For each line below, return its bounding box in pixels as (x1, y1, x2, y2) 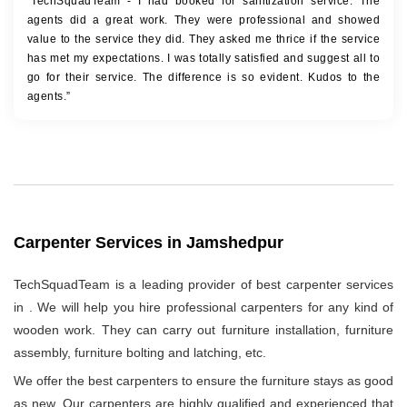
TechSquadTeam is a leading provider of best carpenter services (14, 277, 393, 292)
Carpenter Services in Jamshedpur (14, 233, 283, 252)
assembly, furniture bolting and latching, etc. (14, 345, 266, 360)
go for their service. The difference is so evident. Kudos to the (27, 71, 380, 84)
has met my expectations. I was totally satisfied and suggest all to (27, 52, 380, 65)
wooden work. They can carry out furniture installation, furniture (14, 323, 393, 337)
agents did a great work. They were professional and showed (27, 14, 380, 26)
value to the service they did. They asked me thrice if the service (27, 33, 380, 45)
